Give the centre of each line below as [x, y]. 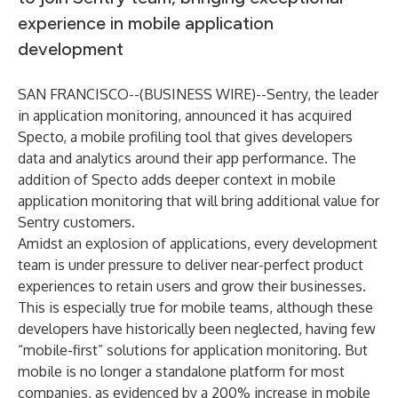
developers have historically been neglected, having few [197, 329]
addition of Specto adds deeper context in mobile [177, 179]
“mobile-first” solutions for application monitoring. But [193, 350]
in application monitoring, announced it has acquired [185, 115]
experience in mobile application [146, 23]
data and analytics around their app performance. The [187, 158]
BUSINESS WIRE [198, 94]
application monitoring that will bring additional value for [199, 201]
